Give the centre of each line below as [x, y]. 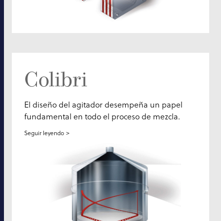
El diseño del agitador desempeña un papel [103, 105]
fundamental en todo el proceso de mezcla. [102, 117]
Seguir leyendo [44, 133]
